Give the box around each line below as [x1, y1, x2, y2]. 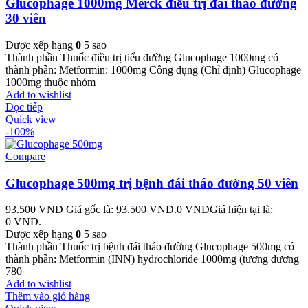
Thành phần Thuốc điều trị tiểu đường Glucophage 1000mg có [5, 52, 278, 64]
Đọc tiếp [5, 101, 43, 113]
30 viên [5, 11, 46, 26]
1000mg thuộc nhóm [5, 76, 96, 89]
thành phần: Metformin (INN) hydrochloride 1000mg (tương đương [5, 253, 299, 265]
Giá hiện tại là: [210, 203, 273, 216]
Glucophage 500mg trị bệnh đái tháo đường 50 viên [5, 175, 298, 190]
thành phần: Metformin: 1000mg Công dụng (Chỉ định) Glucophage [5, 64, 301, 76]
